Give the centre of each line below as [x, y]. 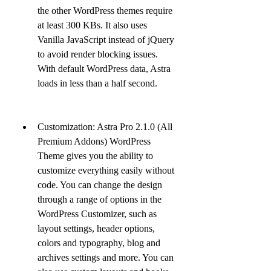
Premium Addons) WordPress [94, 141]
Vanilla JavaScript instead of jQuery [106, 40]
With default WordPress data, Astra [104, 69]
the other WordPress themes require [105, 11]
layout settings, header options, [96, 228]
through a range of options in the [100, 199]
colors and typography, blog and [99, 243]
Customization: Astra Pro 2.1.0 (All [105, 127]
